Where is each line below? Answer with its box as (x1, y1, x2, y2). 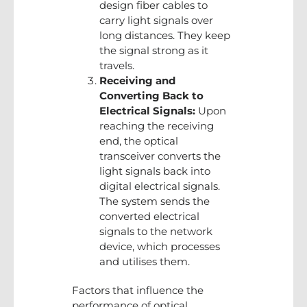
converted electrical (99, 209, 199, 223)
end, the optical (99, 134, 178, 147)
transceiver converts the (99, 149, 221, 162)
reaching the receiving (99, 119, 214, 132)
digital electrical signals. (99, 179, 220, 193)
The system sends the (99, 194, 210, 208)
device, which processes (99, 239, 220, 253)
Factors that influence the (72, 283, 204, 297)
